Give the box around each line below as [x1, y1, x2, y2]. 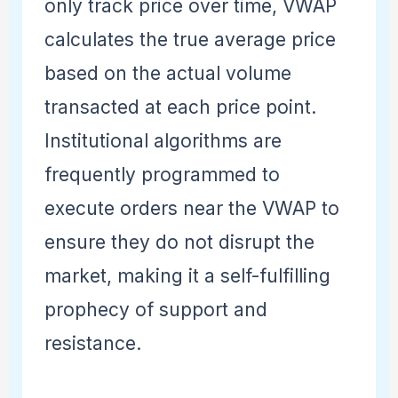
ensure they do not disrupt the [44, 231, 314, 254]
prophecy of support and [44, 298, 267, 322]
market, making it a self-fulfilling [44, 265, 330, 288]
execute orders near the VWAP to [44, 197, 339, 220]
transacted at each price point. [44, 96, 316, 119]
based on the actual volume [44, 62, 291, 85]
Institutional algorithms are [44, 130, 282, 153]
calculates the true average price [44, 28, 336, 52]
